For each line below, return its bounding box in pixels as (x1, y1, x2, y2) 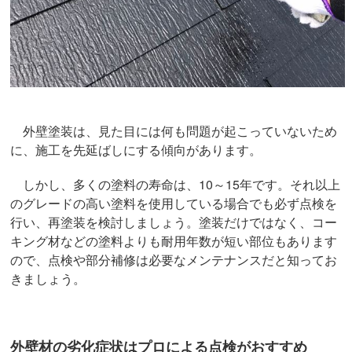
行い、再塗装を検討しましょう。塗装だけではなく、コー (10, 212, 338, 231)
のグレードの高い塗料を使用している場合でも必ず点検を (10, 193, 338, 212)
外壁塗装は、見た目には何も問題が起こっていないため (10, 121, 338, 140)
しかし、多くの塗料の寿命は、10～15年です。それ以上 (10, 174, 341, 193)
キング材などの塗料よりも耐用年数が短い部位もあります (10, 231, 338, 250)
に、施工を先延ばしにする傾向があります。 (10, 140, 262, 159)
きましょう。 (10, 269, 86, 288)
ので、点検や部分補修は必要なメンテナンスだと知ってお (10, 250, 338, 269)
